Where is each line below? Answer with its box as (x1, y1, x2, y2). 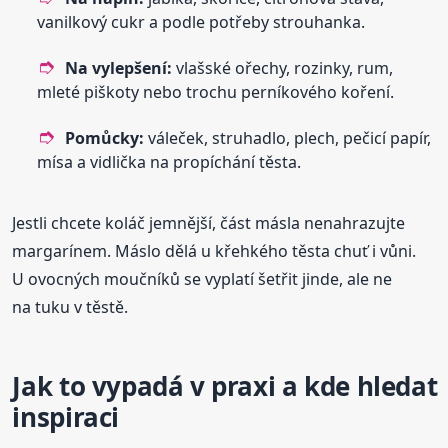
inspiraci (12, 398, 119, 435)
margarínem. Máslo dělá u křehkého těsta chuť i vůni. (12, 239, 417, 262)
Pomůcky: (65, 126, 145, 149)
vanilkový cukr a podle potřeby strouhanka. (37, 10, 366, 33)
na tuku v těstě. (12, 295, 129, 318)
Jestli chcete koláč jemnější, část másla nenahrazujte (12, 211, 406, 234)
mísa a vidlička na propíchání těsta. (37, 150, 302, 173)
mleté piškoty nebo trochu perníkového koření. (37, 80, 395, 103)
